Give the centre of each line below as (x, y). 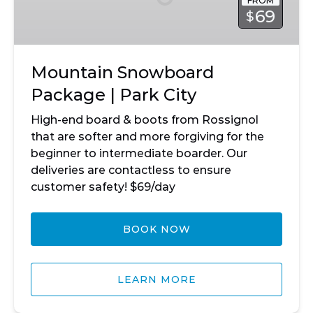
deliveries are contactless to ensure (131, 170)
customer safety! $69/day (103, 187)
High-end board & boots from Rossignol (145, 120)
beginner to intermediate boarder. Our (139, 153)
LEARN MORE (156, 279)
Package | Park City (114, 95)
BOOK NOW (156, 229)
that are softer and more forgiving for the (147, 137)
